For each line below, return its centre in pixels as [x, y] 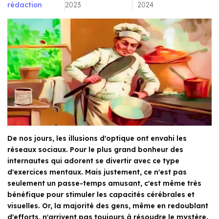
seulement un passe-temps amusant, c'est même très [104, 184]
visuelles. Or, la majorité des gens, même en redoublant [108, 206]
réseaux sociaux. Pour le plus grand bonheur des [95, 150]
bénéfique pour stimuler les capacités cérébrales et [101, 195]
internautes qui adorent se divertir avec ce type [93, 161]
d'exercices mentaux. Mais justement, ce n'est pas [97, 172]
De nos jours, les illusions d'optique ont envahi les [97, 139]
